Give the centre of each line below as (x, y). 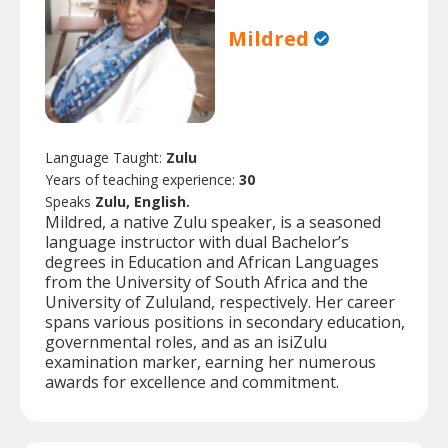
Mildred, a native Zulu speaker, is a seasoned (213, 222)
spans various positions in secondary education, (225, 322)
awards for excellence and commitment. (192, 382)
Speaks (70, 202)
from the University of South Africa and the (206, 282)
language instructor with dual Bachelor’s (197, 242)
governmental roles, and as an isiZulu (186, 342)
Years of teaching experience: (142, 180)
